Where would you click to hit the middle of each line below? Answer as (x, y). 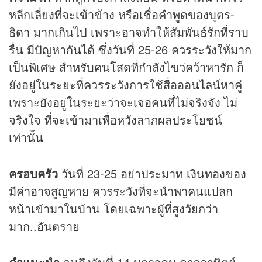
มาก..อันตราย (44, 226)
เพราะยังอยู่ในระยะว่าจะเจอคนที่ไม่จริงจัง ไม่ (123, 102)
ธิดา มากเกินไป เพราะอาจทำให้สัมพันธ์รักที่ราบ (129, 32)
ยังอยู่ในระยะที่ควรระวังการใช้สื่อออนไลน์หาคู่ (125, 85)
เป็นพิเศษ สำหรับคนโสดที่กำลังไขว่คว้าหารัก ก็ (126, 67)
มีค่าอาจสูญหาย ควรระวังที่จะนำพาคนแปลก (121, 191)
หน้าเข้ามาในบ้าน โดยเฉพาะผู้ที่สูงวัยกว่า (113, 209)
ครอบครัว (33, 174)
